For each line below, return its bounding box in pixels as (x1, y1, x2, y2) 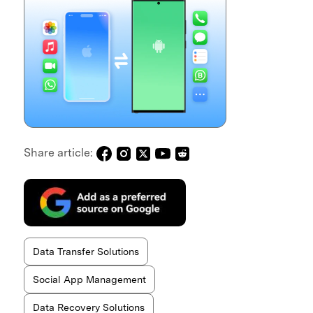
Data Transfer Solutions (32, 245, 139, 257)
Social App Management (32, 273, 146, 285)
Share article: (23, 146, 96, 159)
